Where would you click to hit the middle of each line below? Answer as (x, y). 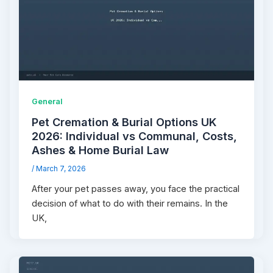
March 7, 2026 (61, 169)
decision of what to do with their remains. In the (130, 204)
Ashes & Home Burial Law (101, 150)
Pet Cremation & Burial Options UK (124, 122)
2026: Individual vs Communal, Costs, (135, 136)
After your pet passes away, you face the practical (136, 189)
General (48, 101)
